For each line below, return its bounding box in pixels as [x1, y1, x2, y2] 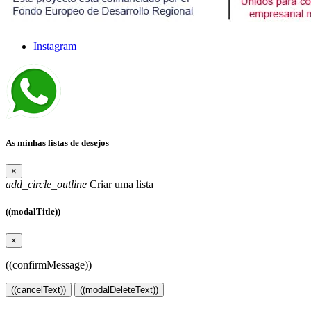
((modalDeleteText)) [80, 284, 158, 295]
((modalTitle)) [6, 206, 60, 217]
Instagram [33, 40, 76, 52]
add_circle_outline [6, 178, 87, 191]
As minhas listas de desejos [6, 137, 109, 149]
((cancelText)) [11, 284, 66, 295]
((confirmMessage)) [6, 258, 92, 271]
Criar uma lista [87, 178, 153, 191]
